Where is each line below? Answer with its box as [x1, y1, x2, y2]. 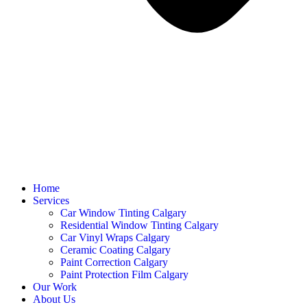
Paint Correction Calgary [60, 256, 168, 268]
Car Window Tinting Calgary [60, 207, 186, 219]
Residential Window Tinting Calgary [60, 219, 219, 231]
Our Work [33, 281, 77, 293]
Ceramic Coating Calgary [60, 244, 171, 256]
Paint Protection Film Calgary [60, 269, 188, 280]
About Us [33, 293, 75, 305]
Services [33, 195, 69, 206]
